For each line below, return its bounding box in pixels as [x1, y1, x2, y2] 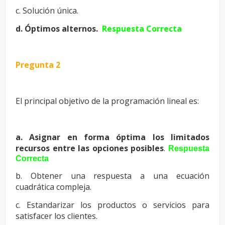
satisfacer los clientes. [16, 210, 97, 221]
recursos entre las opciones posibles [16, 143, 164, 154]
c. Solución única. [16, 5, 78, 16]
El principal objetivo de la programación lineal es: [16, 95, 199, 106]
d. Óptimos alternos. [16, 23, 102, 34]
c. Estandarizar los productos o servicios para [16, 199, 209, 210]
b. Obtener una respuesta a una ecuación [16, 170, 209, 181]
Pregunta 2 [16, 59, 60, 70]
